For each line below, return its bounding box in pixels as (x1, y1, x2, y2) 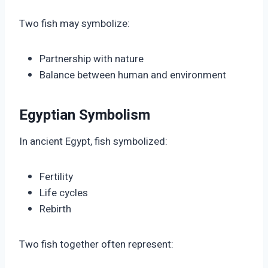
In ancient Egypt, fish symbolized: (19, 134, 167, 150)
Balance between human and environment (39, 68, 226, 83)
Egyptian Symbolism (19, 105, 150, 126)
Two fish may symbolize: (19, 16, 130, 32)
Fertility (39, 169, 73, 185)
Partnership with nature (39, 51, 144, 67)
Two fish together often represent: (19, 237, 173, 252)
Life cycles (39, 185, 88, 201)
